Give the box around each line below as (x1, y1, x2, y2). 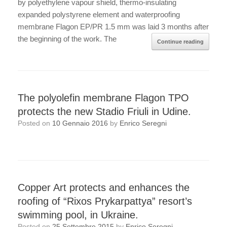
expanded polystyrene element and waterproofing (18, 10, 180, 19)
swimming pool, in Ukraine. (18, 209, 138, 220)
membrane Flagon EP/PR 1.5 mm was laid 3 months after (18, 22, 209, 31)
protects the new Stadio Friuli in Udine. (18, 106, 191, 118)
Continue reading (157, 39, 204, 45)
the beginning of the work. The (18, 34, 117, 44)
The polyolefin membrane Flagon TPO (18, 92, 189, 104)
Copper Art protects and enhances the (18, 181, 190, 193)
